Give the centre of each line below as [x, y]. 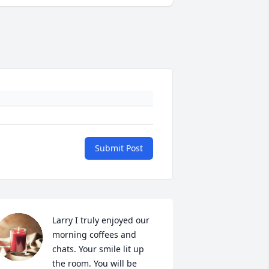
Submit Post [119, 148]
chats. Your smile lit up [98, 249]
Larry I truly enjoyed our [101, 220]
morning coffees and [94, 235]
